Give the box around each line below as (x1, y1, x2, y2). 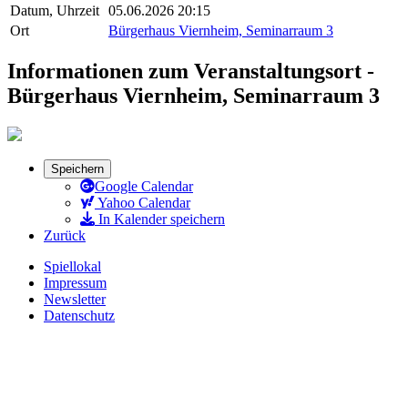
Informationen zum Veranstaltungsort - (7, 59, 374, 84)
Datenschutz (44, 308, 115, 324)
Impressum (44, 275, 107, 291)
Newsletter (44, 291, 106, 308)
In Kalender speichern (95, 211, 225, 228)
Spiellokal (44, 259, 101, 275)
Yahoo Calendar (95, 195, 190, 211)
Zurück (44, 228, 86, 244)
